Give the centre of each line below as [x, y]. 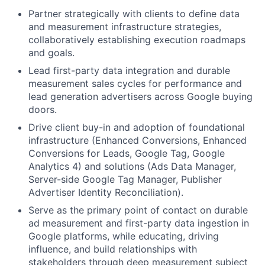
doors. [43, 110]
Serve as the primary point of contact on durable [138, 210]
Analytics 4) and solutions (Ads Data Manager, [132, 167]
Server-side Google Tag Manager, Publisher [125, 180]
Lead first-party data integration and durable [129, 71]
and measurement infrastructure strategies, [125, 27]
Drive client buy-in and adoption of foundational [137, 127]
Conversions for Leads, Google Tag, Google [127, 153]
